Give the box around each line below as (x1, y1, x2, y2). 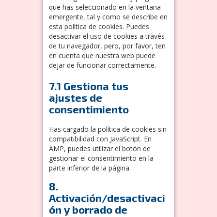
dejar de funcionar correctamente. (49, 60, 156, 70)
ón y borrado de (49, 202, 127, 216)
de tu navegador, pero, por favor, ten (49, 41, 166, 50)
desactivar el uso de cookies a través (49, 31, 165, 41)
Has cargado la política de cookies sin (49, 124, 167, 134)
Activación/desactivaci (49, 191, 165, 204)
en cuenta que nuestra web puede (49, 50, 155, 60)
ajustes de (49, 91, 102, 104)
